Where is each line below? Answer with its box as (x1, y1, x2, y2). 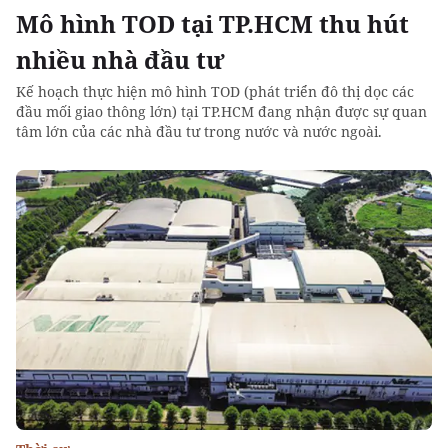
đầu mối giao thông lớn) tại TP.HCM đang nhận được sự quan (16, 102, 427, 121)
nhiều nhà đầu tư (16, 43, 225, 76)
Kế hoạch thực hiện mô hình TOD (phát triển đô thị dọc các (16, 82, 414, 101)
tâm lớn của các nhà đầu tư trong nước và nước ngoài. (16, 122, 382, 141)
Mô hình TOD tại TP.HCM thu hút (16, 7, 409, 40)
